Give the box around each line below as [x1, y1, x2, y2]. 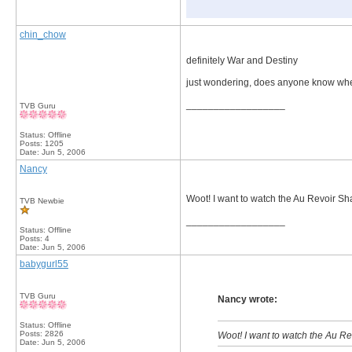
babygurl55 [20, 258, 68, 269]
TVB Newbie [20, 196, 64, 205]
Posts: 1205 [20, 139, 64, 148]
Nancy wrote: [218, 294, 277, 305]
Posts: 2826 [20, 329, 64, 338]
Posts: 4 [20, 234, 49, 243]
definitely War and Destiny [186, 55, 298, 66]
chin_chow [20, 29, 66, 40]
